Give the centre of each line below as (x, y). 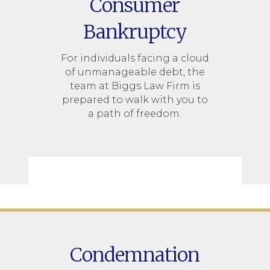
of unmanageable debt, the (135, 72)
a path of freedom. (135, 113)
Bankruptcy (135, 32)
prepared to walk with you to (135, 99)
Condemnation (135, 255)
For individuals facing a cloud (135, 58)
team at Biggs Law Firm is (135, 86)
